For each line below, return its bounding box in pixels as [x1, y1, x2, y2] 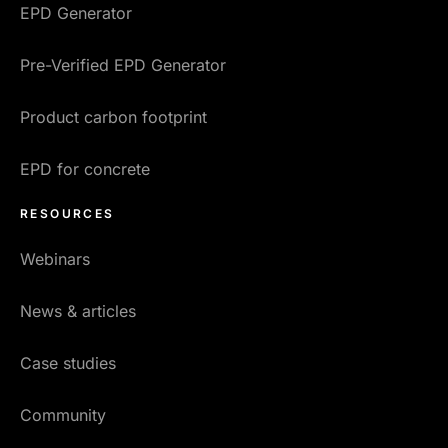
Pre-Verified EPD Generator [20, 55, 226, 76]
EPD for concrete [20, 159, 150, 180]
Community [20, 405, 106, 426]
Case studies [20, 353, 116, 374]
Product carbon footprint [20, 107, 207, 128]
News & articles [20, 301, 136, 322]
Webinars [20, 249, 90, 270]
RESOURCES [20, 206, 115, 222]
